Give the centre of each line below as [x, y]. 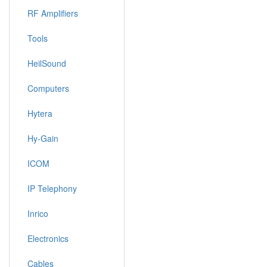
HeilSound [47, 63]
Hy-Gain [43, 138]
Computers [48, 88]
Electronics [48, 238]
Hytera [40, 113]
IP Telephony [52, 188]
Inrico [38, 213]
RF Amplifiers [53, 13]
